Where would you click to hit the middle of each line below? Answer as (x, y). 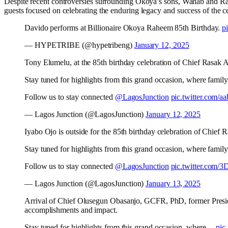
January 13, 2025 (173, 183)
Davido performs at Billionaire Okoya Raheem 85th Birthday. (123, 27)
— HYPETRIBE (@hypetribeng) (79, 45)
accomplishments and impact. (71, 210)
